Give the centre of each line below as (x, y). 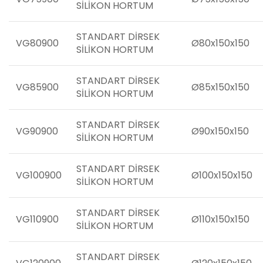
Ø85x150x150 (220, 87)
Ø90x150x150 (220, 131)
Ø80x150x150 (220, 43)
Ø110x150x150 (220, 219)
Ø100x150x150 (222, 175)
